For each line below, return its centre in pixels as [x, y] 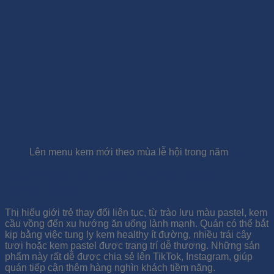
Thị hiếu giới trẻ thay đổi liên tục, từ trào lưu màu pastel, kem [136, 213]
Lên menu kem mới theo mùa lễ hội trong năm [129, 152]
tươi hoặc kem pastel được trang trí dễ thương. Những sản [132, 246]
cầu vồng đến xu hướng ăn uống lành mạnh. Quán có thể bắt [137, 224]
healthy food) [42, 189]
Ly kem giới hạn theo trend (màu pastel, [116, 176]
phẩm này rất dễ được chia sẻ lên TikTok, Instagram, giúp [129, 257]
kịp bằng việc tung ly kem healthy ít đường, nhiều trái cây [128, 235]
